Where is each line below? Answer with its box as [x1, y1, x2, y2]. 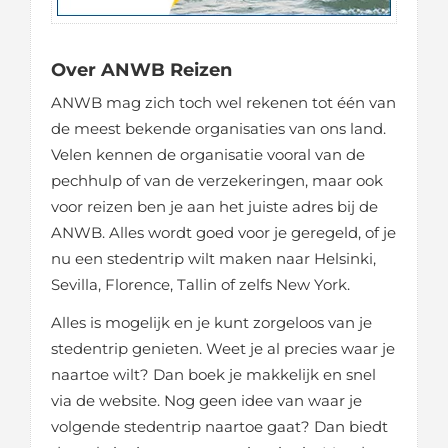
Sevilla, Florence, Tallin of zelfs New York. [51, 275, 350, 295]
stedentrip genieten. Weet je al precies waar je [51, 339, 395, 359]
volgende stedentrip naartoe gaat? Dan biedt [51, 417, 388, 437]
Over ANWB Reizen [51, 59, 232, 82]
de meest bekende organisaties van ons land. [51, 119, 386, 139]
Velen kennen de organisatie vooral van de [51, 145, 365, 165]
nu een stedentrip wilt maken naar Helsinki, [51, 249, 376, 269]
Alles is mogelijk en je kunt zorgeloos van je [51, 313, 372, 333]
